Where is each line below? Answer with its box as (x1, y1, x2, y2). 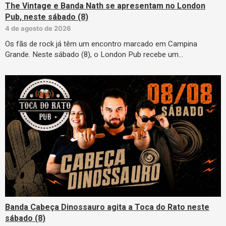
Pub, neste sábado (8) (5, 11, 88, 24)
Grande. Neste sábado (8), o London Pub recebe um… (5, 49, 183, 61)
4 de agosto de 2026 (5, 24, 71, 33)
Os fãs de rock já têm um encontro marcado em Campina (5, 38, 197, 50)
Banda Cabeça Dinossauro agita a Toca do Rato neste (5, 201, 209, 213)
